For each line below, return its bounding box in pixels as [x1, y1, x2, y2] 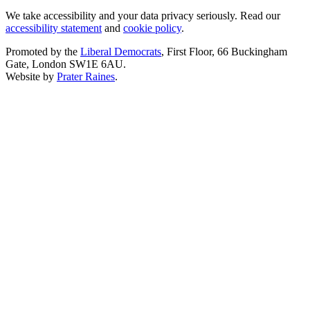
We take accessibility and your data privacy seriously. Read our [6, 10, 280, 22]
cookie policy [123, 22, 181, 35]
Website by [6, 71, 57, 83]
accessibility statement [6, 22, 102, 35]
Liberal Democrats [80, 46, 161, 58]
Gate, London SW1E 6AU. [6, 58, 126, 71]
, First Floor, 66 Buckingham [161, 46, 287, 58]
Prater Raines [57, 71, 115, 83]
